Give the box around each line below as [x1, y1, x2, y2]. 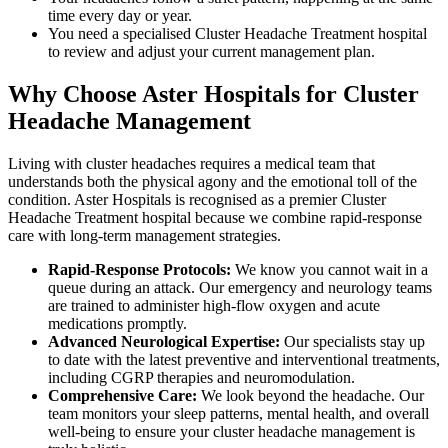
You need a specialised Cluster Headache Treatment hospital [48, 24, 427, 42]
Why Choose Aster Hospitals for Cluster [8, 80, 419, 107]
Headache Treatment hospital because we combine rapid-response [8, 208, 422, 226]
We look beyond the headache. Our [201, 386, 424, 404]
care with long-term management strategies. [8, 226, 281, 244]
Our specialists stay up [280, 332, 425, 350]
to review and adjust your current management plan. [48, 42, 375, 60]
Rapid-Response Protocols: [48, 260, 231, 278]
